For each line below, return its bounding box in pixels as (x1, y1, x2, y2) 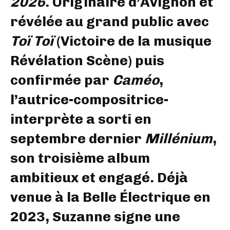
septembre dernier (10, 130, 145, 147)
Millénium (145, 130, 213, 147)
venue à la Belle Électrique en (10, 188, 210, 205)
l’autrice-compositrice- (10, 91, 168, 108)
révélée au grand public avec (10, 13, 209, 30)
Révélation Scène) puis (10, 52, 164, 69)
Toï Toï (10, 32, 53, 49)
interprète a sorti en (10, 110, 151, 127)
